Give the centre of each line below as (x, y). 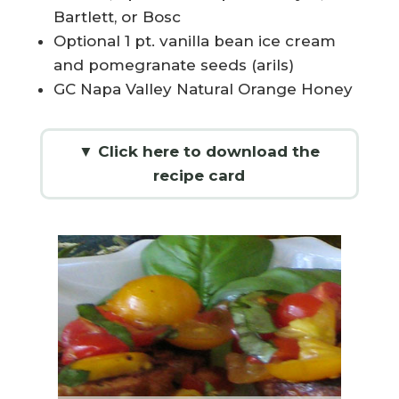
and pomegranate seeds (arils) (173, 65)
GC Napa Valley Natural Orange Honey (203, 90)
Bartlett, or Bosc (117, 17)
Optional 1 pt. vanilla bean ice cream (194, 41)
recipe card (199, 176)
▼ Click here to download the (199, 152)
